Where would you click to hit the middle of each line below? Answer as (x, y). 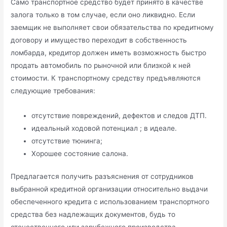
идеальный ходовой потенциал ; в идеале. (104, 128)
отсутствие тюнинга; (67, 141)
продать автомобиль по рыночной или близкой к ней (101, 66)
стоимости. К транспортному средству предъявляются (106, 78)
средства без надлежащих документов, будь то (93, 215)
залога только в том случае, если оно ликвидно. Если (103, 15)
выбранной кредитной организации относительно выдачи (109, 189)
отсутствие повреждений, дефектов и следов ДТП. (119, 115)
